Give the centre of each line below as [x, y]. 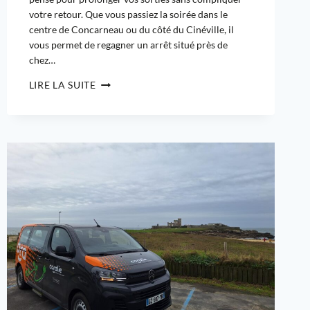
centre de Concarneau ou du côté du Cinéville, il [131, 30]
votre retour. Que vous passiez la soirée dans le [128, 15]
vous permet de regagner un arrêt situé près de [128, 45]
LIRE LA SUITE [62, 85]
